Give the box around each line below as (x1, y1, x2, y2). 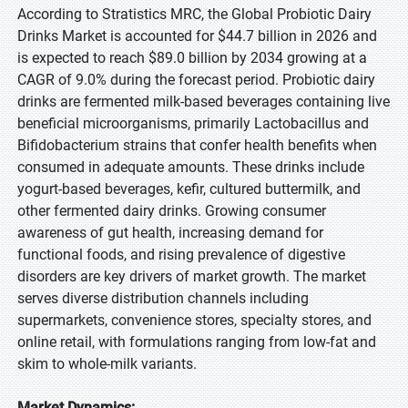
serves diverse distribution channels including (17, 290, 309, 307)
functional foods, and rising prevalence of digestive (17, 246, 345, 263)
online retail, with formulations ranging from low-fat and (17, 333, 376, 351)
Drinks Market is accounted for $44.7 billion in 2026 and (17, 27, 377, 45)
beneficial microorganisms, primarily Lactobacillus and (17, 115, 369, 132)
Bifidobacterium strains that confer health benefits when (17, 137, 377, 154)
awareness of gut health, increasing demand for (17, 224, 323, 241)
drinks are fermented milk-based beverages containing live (17, 93, 390, 110)
